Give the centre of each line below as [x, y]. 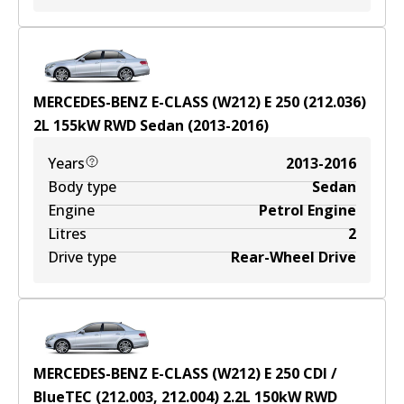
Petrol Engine [308, 210]
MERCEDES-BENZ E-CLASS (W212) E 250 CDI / [185, 373]
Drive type [82, 257]
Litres [67, 234]
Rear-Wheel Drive [294, 257]
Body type [82, 187]
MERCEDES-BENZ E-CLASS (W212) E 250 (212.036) [200, 102]
